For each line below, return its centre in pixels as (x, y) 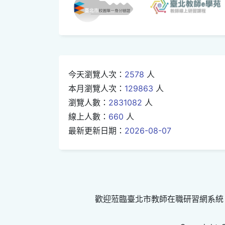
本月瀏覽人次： (96, 88)
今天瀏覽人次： (96, 74)
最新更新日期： (96, 130)
